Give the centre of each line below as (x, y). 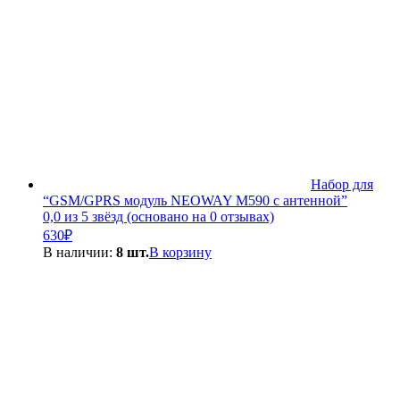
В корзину (180, 252)
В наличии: (79, 252)
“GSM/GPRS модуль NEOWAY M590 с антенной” (195, 200)
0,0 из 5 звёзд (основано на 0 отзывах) (158, 216)
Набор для (342, 184)
